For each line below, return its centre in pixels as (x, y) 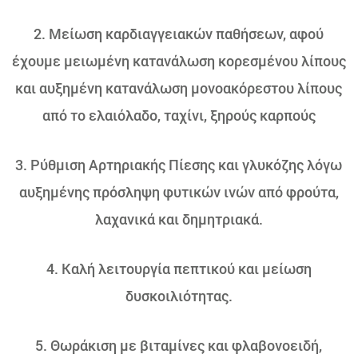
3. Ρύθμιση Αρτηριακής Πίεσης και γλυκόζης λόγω (179, 165)
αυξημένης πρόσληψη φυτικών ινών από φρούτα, (179, 192)
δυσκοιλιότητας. (179, 296)
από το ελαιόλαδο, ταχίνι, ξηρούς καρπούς (179, 115)
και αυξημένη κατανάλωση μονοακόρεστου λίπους (179, 88)
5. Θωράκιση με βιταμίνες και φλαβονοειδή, (179, 345)
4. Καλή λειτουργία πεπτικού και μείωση (179, 268)
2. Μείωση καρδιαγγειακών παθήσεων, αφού (179, 34)
